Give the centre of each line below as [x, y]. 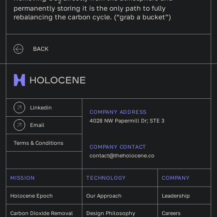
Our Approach [104, 195]
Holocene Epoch [31, 195]
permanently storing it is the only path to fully [90, 8]
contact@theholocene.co [122, 155]
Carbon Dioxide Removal [42, 213]
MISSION [23, 178]
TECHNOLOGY [106, 178]
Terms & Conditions [39, 142]
